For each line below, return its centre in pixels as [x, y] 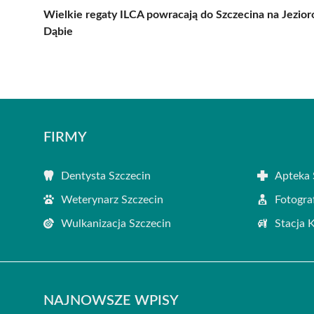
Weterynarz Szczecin [112, 199]
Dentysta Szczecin [106, 176]
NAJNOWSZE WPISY [111, 300]
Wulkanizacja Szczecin [116, 223]
